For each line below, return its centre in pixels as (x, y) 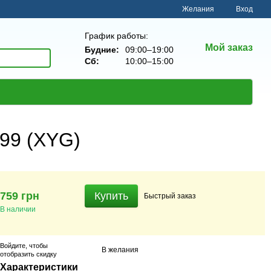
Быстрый (161, 196)
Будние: (102, 49)
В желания (120, 250)
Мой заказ (229, 47)
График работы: (116, 35)
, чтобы (37, 246)
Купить (111, 196)
